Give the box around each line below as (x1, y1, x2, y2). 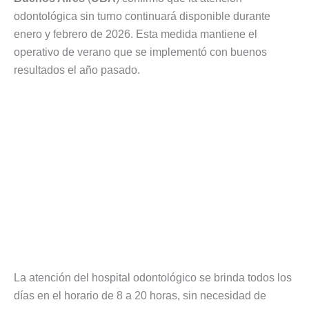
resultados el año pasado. (14, 63, 140, 76)
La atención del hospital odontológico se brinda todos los (14, 272, 292, 284)
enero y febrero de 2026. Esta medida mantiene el (14, 28, 257, 40)
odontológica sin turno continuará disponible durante (14, 10, 270, 22)
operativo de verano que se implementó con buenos (14, 46, 267, 58)
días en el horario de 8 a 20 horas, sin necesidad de (14, 290, 266, 302)
